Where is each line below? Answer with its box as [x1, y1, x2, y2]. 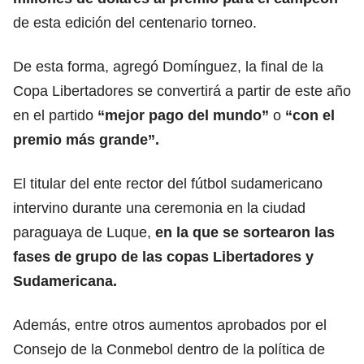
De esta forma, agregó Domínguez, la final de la [13, 58, 323, 75]
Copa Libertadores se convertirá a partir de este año [13, 82, 351, 99]
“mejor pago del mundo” [97, 106, 269, 123]
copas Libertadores [167, 248, 301, 265]
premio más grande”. [13, 131, 159, 148]
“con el [285, 106, 335, 123]
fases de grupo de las [13, 248, 167, 265]
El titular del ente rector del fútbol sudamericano [13, 175, 323, 192]
